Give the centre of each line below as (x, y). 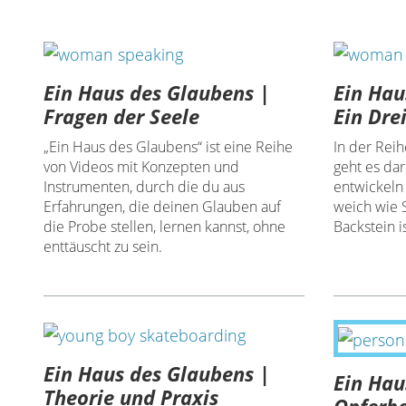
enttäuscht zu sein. (103, 247)
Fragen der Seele (122, 116)
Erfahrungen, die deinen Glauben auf (163, 207)
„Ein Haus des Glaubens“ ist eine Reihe (169, 147)
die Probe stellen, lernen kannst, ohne (165, 227)
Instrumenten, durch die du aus (145, 187)
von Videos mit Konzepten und (142, 167)
